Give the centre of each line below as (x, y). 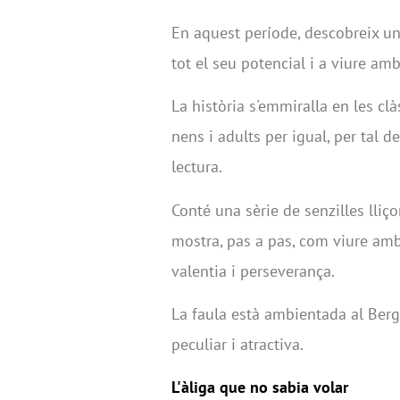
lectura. (197, 167)
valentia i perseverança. (253, 271)
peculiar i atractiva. (237, 345)
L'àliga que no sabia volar (260, 387)
